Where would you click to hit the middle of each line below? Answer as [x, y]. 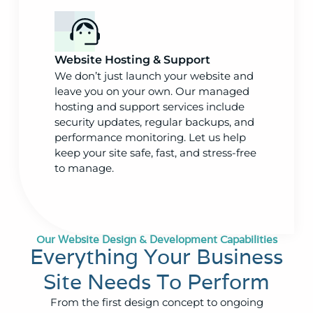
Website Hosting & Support [133, 59]
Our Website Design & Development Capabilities [156, 239]
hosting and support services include [150, 106]
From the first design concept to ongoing [156, 302]
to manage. [85, 168]
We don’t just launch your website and [154, 75]
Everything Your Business [156, 256]
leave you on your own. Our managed [152, 91]
